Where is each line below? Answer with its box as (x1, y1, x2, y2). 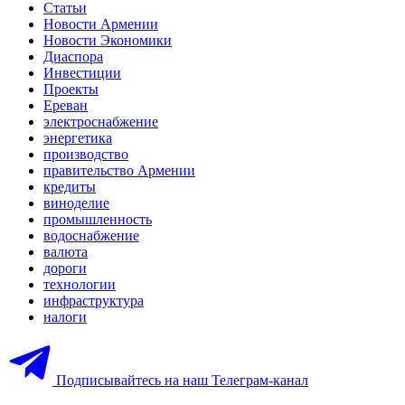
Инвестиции (43, 64, 121, 80)
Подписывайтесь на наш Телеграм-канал (56, 372, 308, 388)
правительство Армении (43, 162, 195, 178)
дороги (43, 259, 87, 276)
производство (43, 146, 128, 162)
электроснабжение (43, 113, 158, 129)
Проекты (43, 80, 99, 97)
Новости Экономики (43, 32, 172, 48)
